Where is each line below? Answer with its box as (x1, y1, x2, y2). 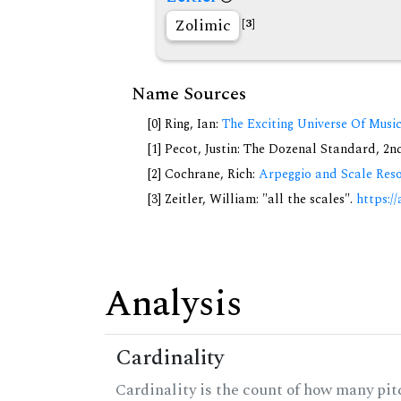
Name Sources (132, 81, 246, 108)
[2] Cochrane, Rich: (148, 165, 259, 185)
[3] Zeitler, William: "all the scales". (148, 190, 356, 210)
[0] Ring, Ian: (148, 115, 222, 135)
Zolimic (175, 13, 231, 38)
